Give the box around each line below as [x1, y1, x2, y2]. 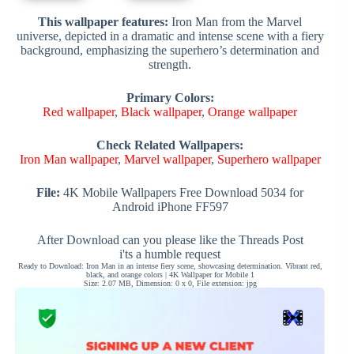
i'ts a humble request [119, 247, 221, 261]
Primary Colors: [126, 90, 214, 104]
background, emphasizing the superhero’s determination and [21, 43, 320, 57]
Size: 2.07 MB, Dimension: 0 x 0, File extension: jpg [83, 278, 257, 288]
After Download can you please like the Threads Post [36, 232, 303, 247]
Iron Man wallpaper [19, 152, 118, 166]
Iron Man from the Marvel [168, 14, 303, 28]
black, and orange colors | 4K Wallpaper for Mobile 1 [85, 269, 254, 279]
